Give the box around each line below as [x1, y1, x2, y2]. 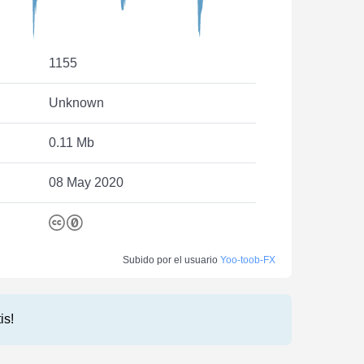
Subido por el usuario [123, 253, 220, 266]
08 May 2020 [48, 175, 123, 189]
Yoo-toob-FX [220, 253, 275, 266]
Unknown [48, 95, 104, 110]
